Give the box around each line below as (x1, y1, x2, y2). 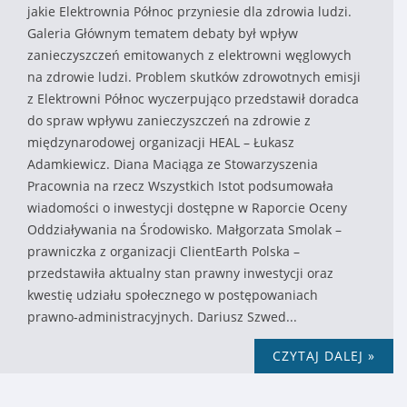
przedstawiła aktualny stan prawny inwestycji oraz (27, 263, 333, 282)
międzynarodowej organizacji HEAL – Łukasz (27, 133, 294, 151)
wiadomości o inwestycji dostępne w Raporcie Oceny (27, 198, 347, 216)
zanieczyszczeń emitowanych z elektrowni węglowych (27, 45, 352, 64)
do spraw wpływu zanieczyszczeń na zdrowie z (27, 111, 311, 129)
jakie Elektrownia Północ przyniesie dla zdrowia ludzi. (27, 2, 352, 20)
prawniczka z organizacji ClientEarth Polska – (27, 242, 300, 260)
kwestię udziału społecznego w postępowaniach (27, 285, 318, 303)
